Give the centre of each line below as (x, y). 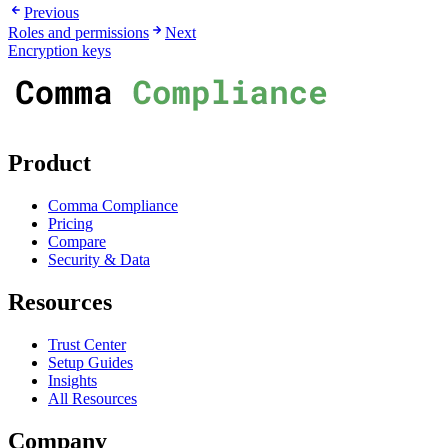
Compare (77, 242)
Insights (72, 381)
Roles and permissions (78, 33)
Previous (51, 13)
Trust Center (87, 345)
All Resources (92, 399)
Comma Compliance (113, 206)
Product (49, 163)
